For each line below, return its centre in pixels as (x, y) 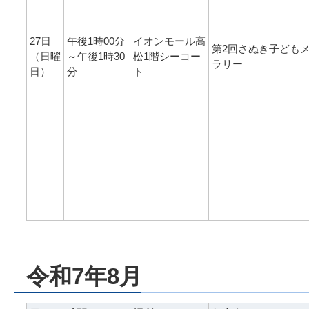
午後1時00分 (96, 41)
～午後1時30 (96, 56)
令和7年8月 (84, 276)
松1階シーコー (167, 56)
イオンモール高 (169, 41)
